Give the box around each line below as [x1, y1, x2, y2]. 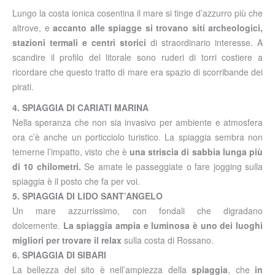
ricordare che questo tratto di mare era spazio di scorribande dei [12, 65, 263, 78]
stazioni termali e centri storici [12, 36, 150, 48]
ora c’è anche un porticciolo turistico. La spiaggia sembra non [12, 130, 263, 143]
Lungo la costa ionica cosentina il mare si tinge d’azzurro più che [12, 6, 263, 19]
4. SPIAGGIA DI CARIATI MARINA [12, 101, 149, 114]
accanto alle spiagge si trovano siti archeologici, [53, 21, 263, 34]
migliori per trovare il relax [12, 233, 124, 246]
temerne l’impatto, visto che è [12, 145, 130, 158]
